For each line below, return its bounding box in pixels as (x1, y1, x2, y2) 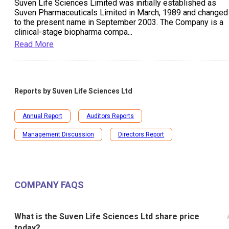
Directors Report (118, 130, 164, 138)
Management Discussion (22, 130, 94, 138)
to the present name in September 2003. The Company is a (14, 17, 223, 27)
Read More (14, 39, 54, 49)
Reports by (14, 86, 52, 95)
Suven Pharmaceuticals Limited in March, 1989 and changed (14, 7, 228, 17)
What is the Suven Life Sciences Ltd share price (14, 212, 199, 222)
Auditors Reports (86, 112, 134, 120)
